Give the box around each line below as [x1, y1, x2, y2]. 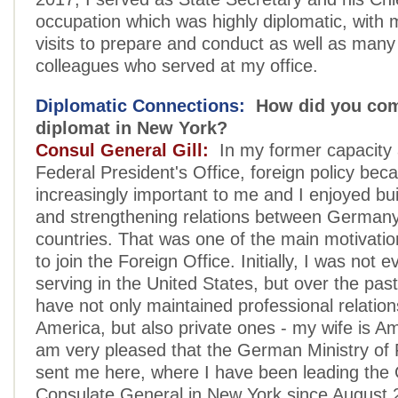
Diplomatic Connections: [36, 96, 245, 115]
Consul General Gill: [36, 140, 209, 160]
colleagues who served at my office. [36, 56, 318, 76]
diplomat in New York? [36, 118, 227, 138]
